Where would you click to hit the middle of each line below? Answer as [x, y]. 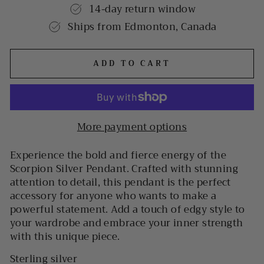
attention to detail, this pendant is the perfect [121, 182]
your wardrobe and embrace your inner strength [127, 223]
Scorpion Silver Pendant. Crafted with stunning [124, 169]
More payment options [132, 127]
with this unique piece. [65, 236]
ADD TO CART [132, 64]
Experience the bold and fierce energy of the [118, 155]
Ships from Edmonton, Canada [142, 27]
